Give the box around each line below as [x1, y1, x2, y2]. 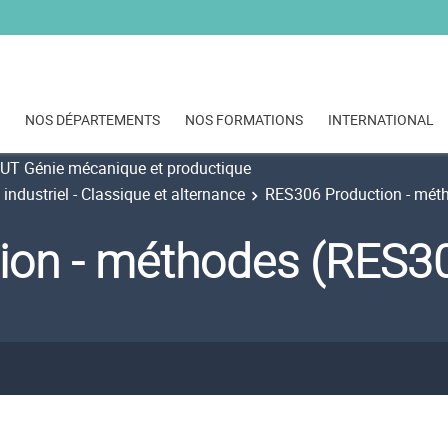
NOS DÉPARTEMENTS [25, 110, 160, 130]
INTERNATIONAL [328, 110, 434, 130]
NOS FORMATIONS [185, 110, 303, 130]
